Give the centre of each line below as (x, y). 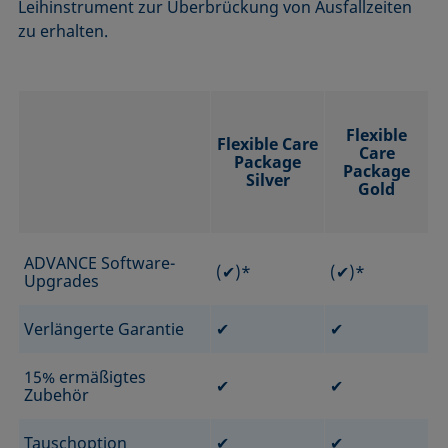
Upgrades (62, 280)
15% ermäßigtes (85, 376)
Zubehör (57, 394)
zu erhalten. (65, 30)
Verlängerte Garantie (104, 328)
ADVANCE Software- (100, 262)
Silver (267, 179)
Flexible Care (268, 143)
